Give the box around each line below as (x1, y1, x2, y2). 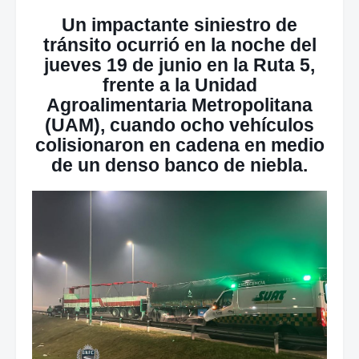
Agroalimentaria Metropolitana (46, 95, 313, 115)
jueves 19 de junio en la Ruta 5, (44, 54, 315, 75)
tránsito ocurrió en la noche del (42, 34, 317, 55)
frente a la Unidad (102, 75, 257, 95)
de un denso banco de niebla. (51, 155, 308, 175)
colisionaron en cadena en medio (34, 135, 325, 155)
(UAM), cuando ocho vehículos (45, 115, 314, 135)
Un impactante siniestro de (62, 14, 297, 35)
